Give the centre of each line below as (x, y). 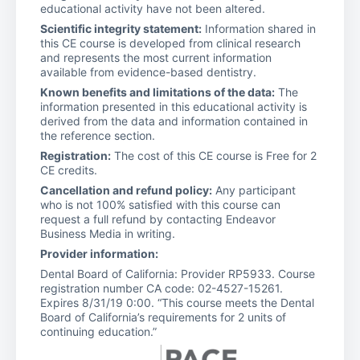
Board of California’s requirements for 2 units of (163, 317)
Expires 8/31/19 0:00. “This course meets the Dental (177, 302)
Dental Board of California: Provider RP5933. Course (178, 273)
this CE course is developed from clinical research (170, 43)
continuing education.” (98, 331)
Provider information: (99, 253)
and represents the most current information (156, 57)
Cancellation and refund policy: (126, 190)
